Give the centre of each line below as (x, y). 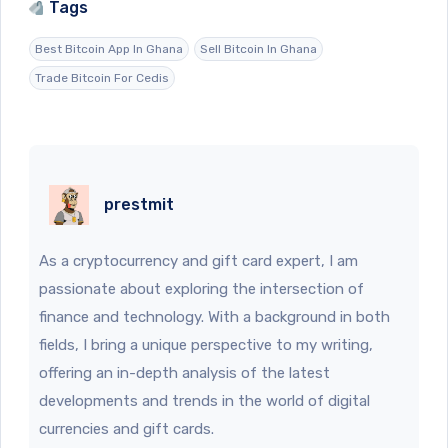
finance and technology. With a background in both (214, 316)
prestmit (139, 204)
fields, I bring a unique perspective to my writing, (206, 344)
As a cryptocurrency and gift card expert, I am (198, 260)
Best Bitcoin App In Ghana (109, 48)
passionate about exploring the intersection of (201, 288)
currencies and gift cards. (126, 428)
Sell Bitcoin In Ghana (258, 48)
